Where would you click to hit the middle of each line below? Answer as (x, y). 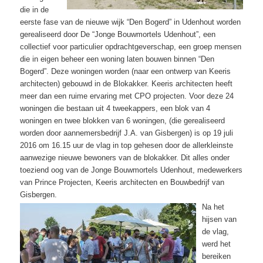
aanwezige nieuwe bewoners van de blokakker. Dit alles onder (124, 157)
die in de (34, 9)
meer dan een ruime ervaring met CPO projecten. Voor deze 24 (127, 96)
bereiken (216, 256)
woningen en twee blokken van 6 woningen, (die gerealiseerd (122, 120)
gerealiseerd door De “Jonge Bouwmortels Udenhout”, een (117, 34)
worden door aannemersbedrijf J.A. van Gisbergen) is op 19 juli (126, 133)
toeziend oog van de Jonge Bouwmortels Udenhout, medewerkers (131, 170)
